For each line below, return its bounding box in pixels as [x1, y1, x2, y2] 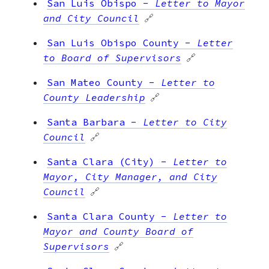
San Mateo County [47, 76, 143, 88]
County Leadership [43, 91, 145, 103]
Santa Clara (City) [47, 155, 155, 168]
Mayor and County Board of [43, 225, 193, 237]
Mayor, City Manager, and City [43, 170, 217, 183]
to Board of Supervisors [43, 51, 181, 64]
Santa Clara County [47, 210, 155, 222]
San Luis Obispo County [47, 36, 179, 49]
